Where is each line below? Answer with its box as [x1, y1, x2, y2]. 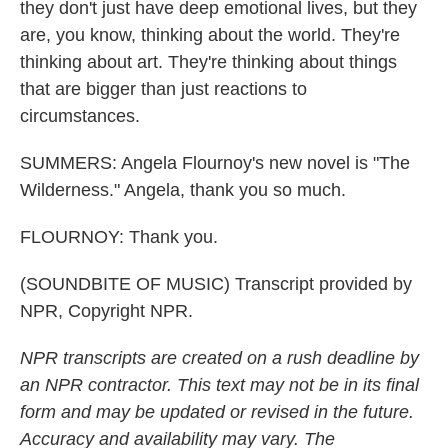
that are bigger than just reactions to [20, 79, 307, 99]
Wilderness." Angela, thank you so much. [20, 180, 346, 200]
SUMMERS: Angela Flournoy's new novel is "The [20, 153, 410, 173]
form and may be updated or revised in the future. [20, 402, 414, 422]
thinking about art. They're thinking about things [20, 52, 397, 72]
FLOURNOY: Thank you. [20, 227, 218, 247]
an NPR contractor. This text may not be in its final [20, 375, 419, 395]
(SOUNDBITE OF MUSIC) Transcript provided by [20, 274, 412, 294]
